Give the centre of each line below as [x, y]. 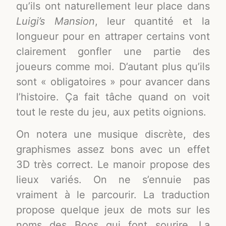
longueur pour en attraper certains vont [113, 36]
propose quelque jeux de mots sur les [113, 210]
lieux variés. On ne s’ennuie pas [113, 180]
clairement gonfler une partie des [113, 51]
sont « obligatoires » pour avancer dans [113, 81]
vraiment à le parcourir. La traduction [113, 195]
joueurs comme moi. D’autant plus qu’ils [113, 66]
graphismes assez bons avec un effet [113, 150]
